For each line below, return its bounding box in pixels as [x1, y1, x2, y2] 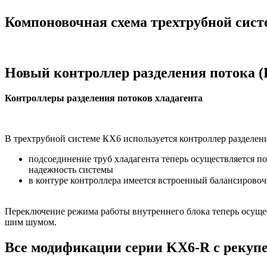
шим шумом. [5, 216, 57, 227]
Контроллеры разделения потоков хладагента [5, 92, 203, 103]
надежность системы [29, 164, 113, 175]
